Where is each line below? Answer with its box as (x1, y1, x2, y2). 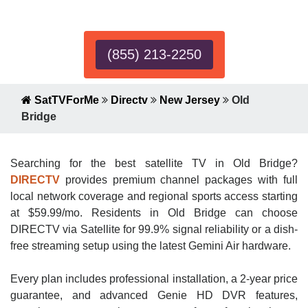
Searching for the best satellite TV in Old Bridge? (10, 157, 298, 169)
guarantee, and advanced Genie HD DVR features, (10, 289, 298, 301)
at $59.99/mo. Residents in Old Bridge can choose (10, 207, 298, 219)
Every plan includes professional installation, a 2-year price (10, 273, 298, 285)
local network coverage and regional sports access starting (10, 190, 298, 202)
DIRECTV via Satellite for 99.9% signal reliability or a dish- (10, 223, 298, 235)
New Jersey (159, 94, 220, 106)
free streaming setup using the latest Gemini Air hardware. (10, 240, 291, 252)
